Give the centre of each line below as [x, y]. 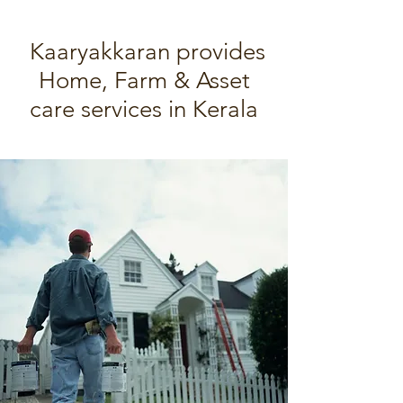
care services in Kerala [144, 109]
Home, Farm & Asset [144, 81]
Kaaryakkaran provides [144, 52]
